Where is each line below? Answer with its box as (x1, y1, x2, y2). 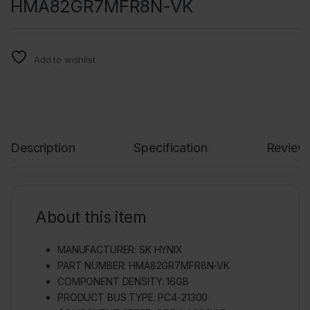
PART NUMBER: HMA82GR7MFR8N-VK (57, 259, 230, 271)
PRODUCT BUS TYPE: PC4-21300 (57, 291, 208, 303)
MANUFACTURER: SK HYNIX (57, 243, 183, 255)
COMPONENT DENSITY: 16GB (57, 275, 189, 287)
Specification (134, 140, 208, 155)
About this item (35, 207, 147, 227)
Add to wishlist (33, 53, 95, 65)
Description (10, 140, 75, 155)
